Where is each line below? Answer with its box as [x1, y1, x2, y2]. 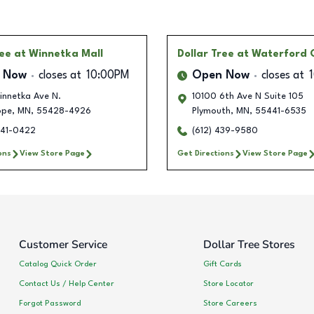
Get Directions [177, 149, 234, 158]
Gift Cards [203, 259, 242, 268]
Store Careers [203, 299, 257, 308]
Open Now [192, 70, 250, 82]
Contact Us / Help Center [19, 279, 114, 288]
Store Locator [203, 279, 254, 288]
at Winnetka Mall [13, 49, 103, 60]
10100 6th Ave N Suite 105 [192, 92, 303, 102]
